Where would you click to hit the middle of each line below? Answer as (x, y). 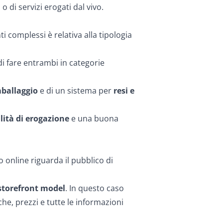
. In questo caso (95, 188)
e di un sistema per (76, 91)
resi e (124, 91)
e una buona (94, 118)
